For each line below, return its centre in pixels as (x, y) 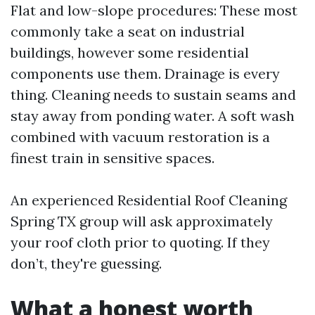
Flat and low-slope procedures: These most (154, 10)
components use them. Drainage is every (145, 73)
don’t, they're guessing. (86, 263)
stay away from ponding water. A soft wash (153, 116)
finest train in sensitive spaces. (112, 158)
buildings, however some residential (130, 52)
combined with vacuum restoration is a (140, 137)
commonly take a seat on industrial (128, 31)
